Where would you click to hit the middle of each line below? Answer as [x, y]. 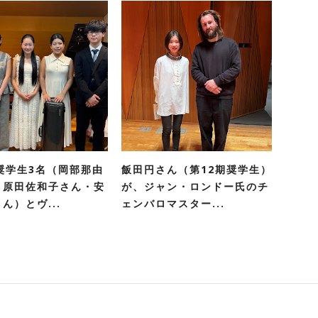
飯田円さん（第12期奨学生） [197, 169]
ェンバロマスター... [173, 203]
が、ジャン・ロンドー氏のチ [195, 186]
